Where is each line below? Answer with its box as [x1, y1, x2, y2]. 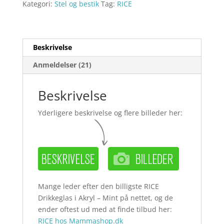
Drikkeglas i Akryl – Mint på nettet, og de [37, 193, 173, 203]
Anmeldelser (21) [32, 60, 91, 70]
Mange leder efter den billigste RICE [37, 181, 159, 191]
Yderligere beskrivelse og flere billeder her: [37, 108, 182, 118]
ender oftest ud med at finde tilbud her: [37, 204, 172, 214]
